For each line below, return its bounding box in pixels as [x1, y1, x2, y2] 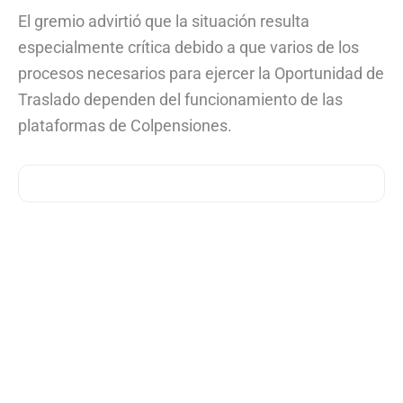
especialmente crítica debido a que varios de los [18, 38, 359, 58]
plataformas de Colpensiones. [18, 116, 232, 136]
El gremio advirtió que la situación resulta [18, 12, 309, 31]
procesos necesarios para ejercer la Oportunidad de [18, 64, 384, 84]
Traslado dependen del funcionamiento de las [18, 90, 343, 110]
